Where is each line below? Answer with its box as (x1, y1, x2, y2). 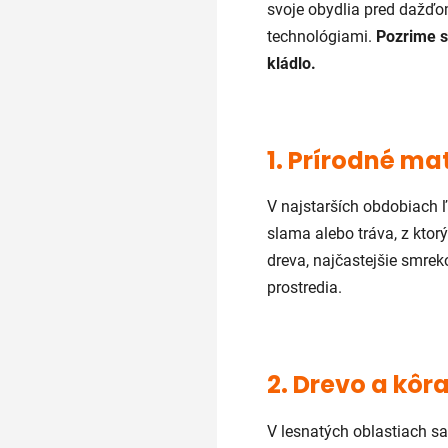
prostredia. (266, 278, 342, 298)
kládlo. (266, 53, 316, 73)
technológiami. (266, 26, 376, 46)
